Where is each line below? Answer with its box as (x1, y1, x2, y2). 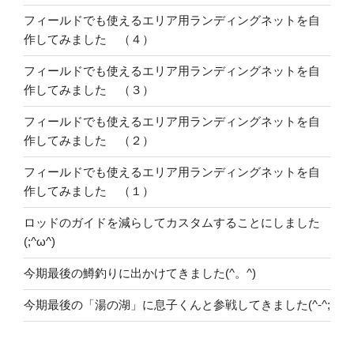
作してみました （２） (24, 134, 154, 148)
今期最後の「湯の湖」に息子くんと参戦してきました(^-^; (24, 298, 330, 312)
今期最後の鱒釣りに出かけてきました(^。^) (24, 266, 256, 281)
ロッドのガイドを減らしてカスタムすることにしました (24, 216, 320, 230)
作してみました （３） (24, 83, 154, 97)
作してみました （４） (24, 32, 154, 47)
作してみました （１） (24, 184, 154, 198)
